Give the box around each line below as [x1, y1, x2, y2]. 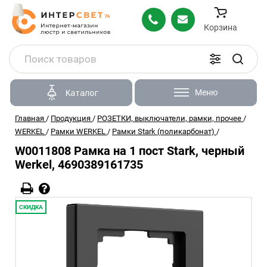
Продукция [51, 114, 91, 123]
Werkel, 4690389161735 [15, 157, 143, 172]
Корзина [204, 22, 237, 32]
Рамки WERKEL [51, 127, 105, 136]
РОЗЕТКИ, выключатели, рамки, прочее [97, 114, 241, 123]
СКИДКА [19, 204, 43, 210]
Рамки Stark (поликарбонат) [112, 127, 215, 136]
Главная [15, 114, 44, 123]
